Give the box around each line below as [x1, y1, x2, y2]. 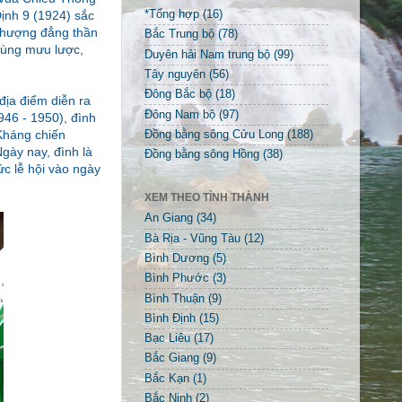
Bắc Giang [144, 352, 199, 365]
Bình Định [144, 311, 196, 325]
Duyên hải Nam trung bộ [144, 48, 270, 61]
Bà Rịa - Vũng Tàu [144, 232, 240, 245]
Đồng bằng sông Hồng [144, 148, 259, 162]
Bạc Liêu [144, 332, 190, 345]
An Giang [144, 212, 193, 225]
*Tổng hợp [144, 8, 199, 22]
